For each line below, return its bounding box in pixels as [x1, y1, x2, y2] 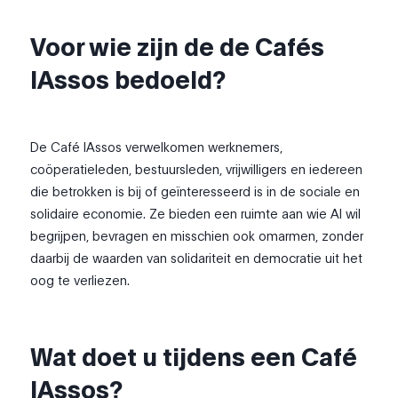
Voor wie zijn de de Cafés [30, 28, 325, 61]
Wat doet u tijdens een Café [30, 339, 358, 372]
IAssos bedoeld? [30, 61, 227, 94]
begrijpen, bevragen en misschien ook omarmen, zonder [30, 227, 364, 245]
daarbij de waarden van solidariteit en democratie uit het [30, 249, 363, 267]
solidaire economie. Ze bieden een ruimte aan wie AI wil [30, 204, 362, 223]
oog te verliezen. [30, 271, 131, 290]
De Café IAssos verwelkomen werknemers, [30, 138, 283, 156]
